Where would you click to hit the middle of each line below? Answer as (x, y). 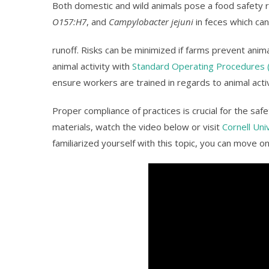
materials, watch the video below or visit (137, 127)
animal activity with (92, 66)
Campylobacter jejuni (151, 22)
